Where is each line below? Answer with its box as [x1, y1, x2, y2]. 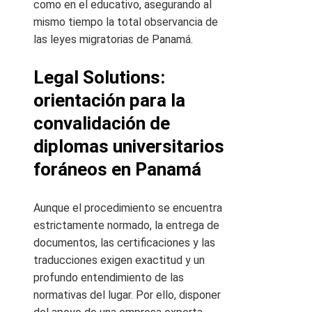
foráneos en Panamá [33, 159, 201, 180]
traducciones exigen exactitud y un [33, 253, 205, 267]
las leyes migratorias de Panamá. [33, 33, 193, 47]
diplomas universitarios [33, 136, 224, 157]
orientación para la [33, 90, 185, 111]
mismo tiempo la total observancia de [33, 15, 218, 29]
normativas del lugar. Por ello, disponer [33, 288, 221, 302]
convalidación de [33, 113, 170, 134]
